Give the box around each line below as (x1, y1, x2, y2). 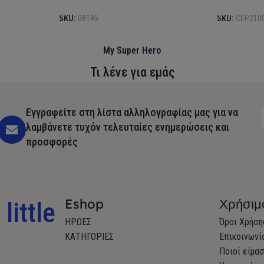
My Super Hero (103, 44, 161, 56)
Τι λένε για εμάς (90, 64, 174, 80)
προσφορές (25, 135, 78, 148)
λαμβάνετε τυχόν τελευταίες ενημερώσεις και (25, 120, 229, 133)
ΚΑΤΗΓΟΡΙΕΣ (64, 230, 114, 242)
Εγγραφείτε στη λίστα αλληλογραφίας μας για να (25, 105, 238, 118)
